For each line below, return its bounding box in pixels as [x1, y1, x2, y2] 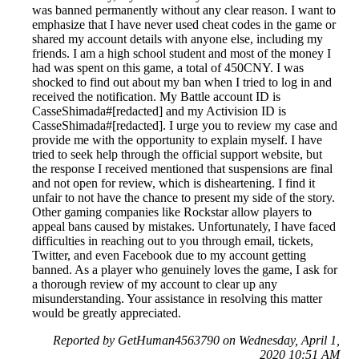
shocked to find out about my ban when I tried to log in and [32, 75, 332, 89]
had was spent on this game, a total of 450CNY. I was [32, 61, 304, 75]
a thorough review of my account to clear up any [32, 277, 277, 291]
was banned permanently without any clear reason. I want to [32, 3, 336, 17]
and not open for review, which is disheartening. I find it [32, 176, 315, 190]
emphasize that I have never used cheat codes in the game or [32, 18, 336, 31]
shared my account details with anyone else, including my [32, 32, 323, 46]
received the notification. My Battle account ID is [32, 90, 280, 103]
